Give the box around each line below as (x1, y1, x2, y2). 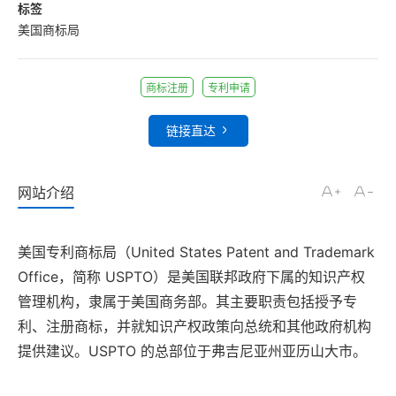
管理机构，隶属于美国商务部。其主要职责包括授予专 (18, 293, 357, 311)
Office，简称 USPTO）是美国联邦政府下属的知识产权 (18, 268, 365, 286)
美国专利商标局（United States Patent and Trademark (18, 243, 375, 262)
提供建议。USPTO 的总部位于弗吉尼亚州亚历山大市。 (18, 342, 367, 361)
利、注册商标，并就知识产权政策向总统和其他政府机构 (18, 317, 371, 336)
